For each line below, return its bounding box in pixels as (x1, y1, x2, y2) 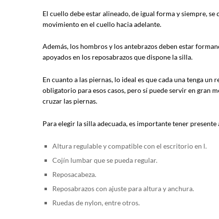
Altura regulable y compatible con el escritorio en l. (52, 141, 207, 150)
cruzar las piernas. (43, 97, 97, 106)
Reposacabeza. (52, 170, 96, 178)
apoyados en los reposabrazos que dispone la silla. (43, 53, 193, 62)
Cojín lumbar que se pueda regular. (52, 155, 157, 164)
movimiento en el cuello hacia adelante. (43, 20, 161, 28)
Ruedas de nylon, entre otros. (52, 198, 140, 207)
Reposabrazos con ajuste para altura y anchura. (52, 184, 194, 193)
